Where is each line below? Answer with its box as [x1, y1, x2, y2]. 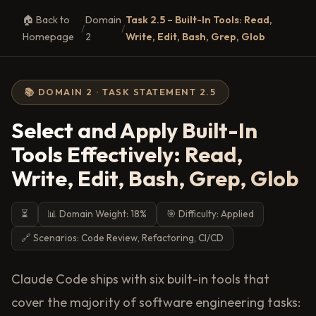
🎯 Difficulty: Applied [166, 207, 254, 220]
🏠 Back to [23, 13, 70, 26]
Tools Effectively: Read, [11, 140, 243, 168]
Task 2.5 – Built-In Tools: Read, [126, 13, 273, 26]
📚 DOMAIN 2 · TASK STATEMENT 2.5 [24, 86, 217, 98]
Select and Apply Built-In [11, 116, 257, 144]
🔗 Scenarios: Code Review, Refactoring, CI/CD [20, 231, 224, 245]
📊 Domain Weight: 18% [47, 207, 147, 220]
